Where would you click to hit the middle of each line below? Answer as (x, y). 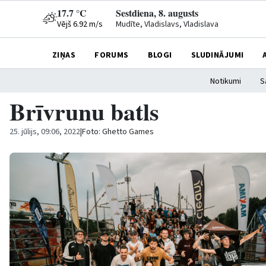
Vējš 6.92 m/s (80, 24)
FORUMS (112, 55)
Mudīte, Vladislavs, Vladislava (167, 24)
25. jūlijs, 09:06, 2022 (45, 132)
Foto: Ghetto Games (118, 132)
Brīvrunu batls (84, 111)
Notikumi (225, 81)
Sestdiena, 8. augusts (157, 13)
